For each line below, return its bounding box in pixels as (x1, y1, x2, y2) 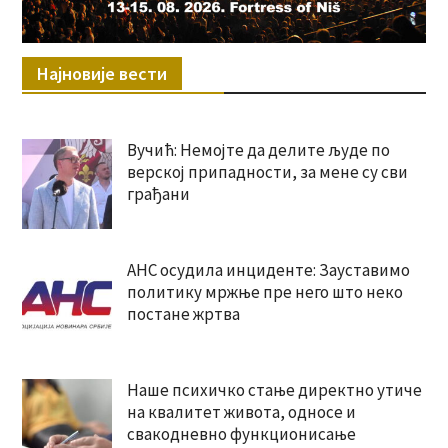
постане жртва (126, 303, 240, 326)
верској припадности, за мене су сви (126, 161, 408, 184)
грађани (126, 183, 190, 206)
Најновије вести (36, 62, 167, 86)
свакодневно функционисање (126, 423, 356, 446)
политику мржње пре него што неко (126, 281, 403, 304)
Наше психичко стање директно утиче (126, 379, 422, 402)
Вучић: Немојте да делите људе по (126, 139, 390, 162)
